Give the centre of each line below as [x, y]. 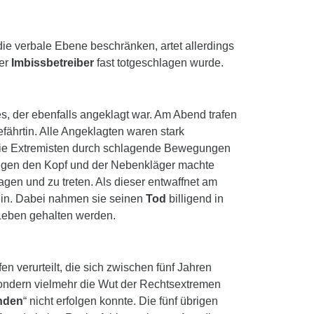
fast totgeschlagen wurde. [159, 63]
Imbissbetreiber [53, 63]
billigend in [195, 199]
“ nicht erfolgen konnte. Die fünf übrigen [121, 301]
